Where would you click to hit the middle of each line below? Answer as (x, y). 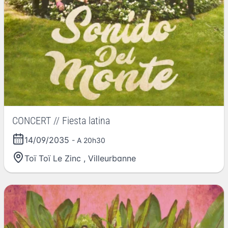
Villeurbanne (112, 158)
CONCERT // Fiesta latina (61, 121)
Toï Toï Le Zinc (53, 158)
